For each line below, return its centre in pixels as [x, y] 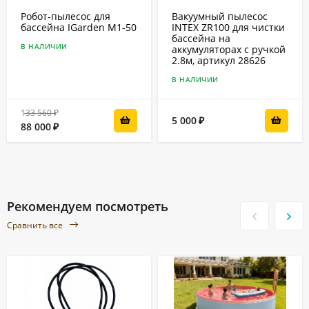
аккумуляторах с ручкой [229, 50]
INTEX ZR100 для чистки [228, 28]
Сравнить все [36, 225]
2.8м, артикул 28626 [219, 61]
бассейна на [201, 39]
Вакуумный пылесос [220, 17]
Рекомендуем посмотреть [88, 207]
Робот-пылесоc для [66, 17]
